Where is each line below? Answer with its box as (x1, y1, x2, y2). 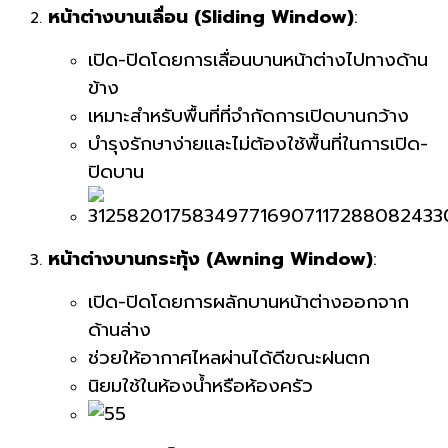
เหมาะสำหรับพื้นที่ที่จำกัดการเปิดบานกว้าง (88, 102, 409, 131)
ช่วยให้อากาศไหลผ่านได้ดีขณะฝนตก (88, 344, 370, 373)
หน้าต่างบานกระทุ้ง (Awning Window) (48, 245, 373, 274)
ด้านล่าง (88, 316, 151, 345)
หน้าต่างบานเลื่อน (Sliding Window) (48, 3, 354, 32)
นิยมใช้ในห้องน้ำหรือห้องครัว (88, 372, 313, 401)
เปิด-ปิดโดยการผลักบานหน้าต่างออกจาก (88, 288, 409, 317)
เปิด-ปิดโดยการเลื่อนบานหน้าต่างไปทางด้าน (88, 46, 428, 75)
